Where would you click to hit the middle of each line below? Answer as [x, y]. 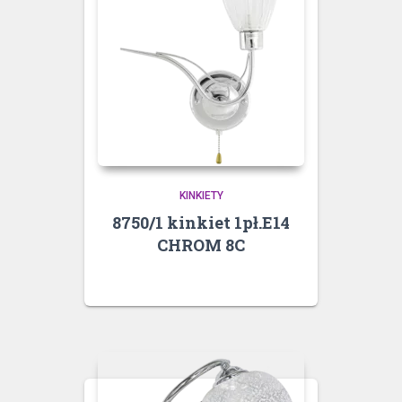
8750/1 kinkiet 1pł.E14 [201, 222]
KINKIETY [201, 195]
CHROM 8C [201, 245]
